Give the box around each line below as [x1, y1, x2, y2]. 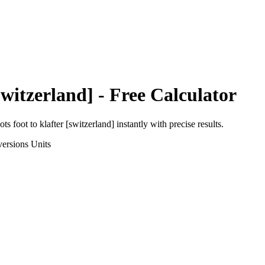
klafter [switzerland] [40, 118, 114, 129]
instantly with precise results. [114, 118, 224, 129]
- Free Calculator [93, 84, 237, 106]
